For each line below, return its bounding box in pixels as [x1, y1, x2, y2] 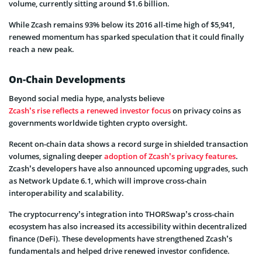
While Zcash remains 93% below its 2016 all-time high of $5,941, [9, 19, 235, 30]
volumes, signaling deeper [9, 151, 104, 162]
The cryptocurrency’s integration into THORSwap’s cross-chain [9, 209, 234, 220]
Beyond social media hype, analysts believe [9, 93, 164, 104]
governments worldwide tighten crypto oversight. [9, 118, 188, 129]
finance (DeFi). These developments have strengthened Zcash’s [9, 233, 232, 244]
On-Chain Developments [9, 73, 126, 87]
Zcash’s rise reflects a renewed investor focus [9, 105, 171, 116]
